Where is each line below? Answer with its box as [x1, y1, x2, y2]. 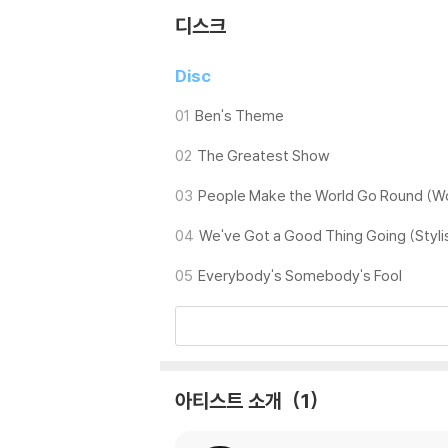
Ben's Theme [195, 106, 284, 126]
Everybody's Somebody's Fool [198, 266, 402, 286]
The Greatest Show [197, 146, 330, 166]
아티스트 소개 [175, 388, 287, 414]
